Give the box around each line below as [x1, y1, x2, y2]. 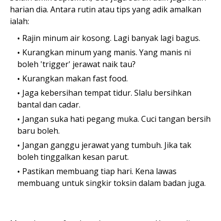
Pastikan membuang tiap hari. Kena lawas [22, 166, 177, 177]
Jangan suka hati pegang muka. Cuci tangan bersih [22, 113, 211, 125]
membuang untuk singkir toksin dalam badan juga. [17, 178, 206, 189]
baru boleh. [17, 125, 62, 137]
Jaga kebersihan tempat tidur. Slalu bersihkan [22, 87, 191, 99]
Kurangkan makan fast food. [22, 73, 128, 84]
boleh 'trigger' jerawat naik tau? [17, 59, 136, 70]
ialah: [10, 16, 29, 27]
